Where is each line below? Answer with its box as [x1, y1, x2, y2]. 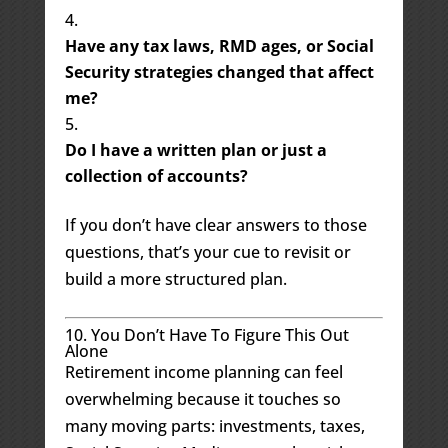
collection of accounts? [64, 164, 248, 187]
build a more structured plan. [64, 267, 287, 290]
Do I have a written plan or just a [64, 138, 327, 161]
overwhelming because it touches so [64, 387, 341, 410]
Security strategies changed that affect [64, 60, 374, 83]
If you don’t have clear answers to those [64, 213, 367, 236]
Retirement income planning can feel [64, 360, 343, 383]
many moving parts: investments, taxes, [64, 414, 365, 437]
